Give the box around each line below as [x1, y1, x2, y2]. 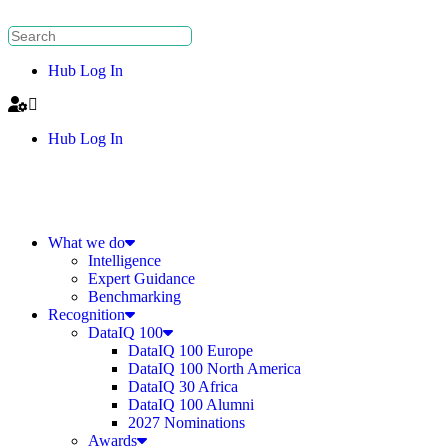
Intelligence [88, 252, 161, 269]
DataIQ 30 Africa [128, 378, 238, 395]
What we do [48, 234, 125, 251]
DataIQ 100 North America [128, 360, 301, 377]
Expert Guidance [88, 270, 195, 287]
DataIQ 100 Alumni [128, 396, 254, 413]
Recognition [48, 306, 125, 323]
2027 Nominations [128, 414, 245, 431]
